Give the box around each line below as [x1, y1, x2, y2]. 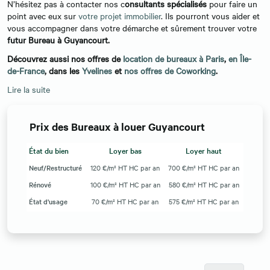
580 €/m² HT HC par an [168, 180, 239, 190]
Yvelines [80, 64, 112, 77]
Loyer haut [186, 145, 222, 156]
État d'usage [29, 196, 67, 207]
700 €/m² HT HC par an [168, 163, 239, 173]
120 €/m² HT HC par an [90, 163, 160, 173]
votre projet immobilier [78, 10, 161, 22]
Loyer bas [108, 145, 142, 156]
